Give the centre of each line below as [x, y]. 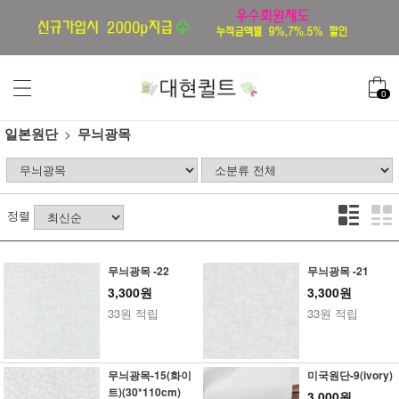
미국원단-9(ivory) [350, 375]
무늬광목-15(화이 [149, 375]
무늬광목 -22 [138, 271]
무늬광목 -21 [338, 271]
